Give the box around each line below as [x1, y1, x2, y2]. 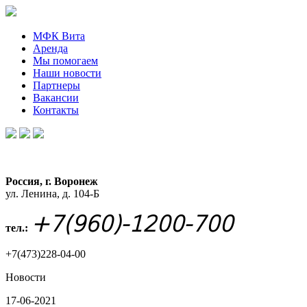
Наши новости [33, 67, 101, 79]
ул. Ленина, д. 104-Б [5, 188, 99, 199]
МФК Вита [33, 30, 85, 42]
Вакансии [33, 92, 79, 103]
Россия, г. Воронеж [5, 175, 98, 187]
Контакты [33, 104, 79, 116]
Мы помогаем [33, 55, 98, 66]
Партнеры [33, 79, 80, 91]
